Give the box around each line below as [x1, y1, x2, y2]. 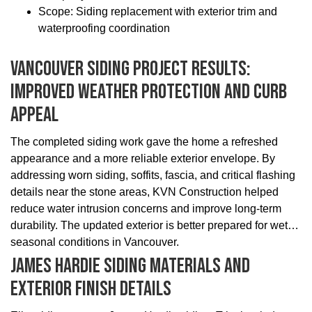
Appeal [10, 102, 58, 128]
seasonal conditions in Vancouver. [10, 236, 179, 249]
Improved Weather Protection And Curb [10, 79, 287, 105]
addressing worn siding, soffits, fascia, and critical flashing [10, 169, 295, 182]
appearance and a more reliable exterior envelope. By [10, 153, 275, 165]
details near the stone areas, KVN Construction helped [10, 186, 279, 198]
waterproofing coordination [38, 22, 170, 35]
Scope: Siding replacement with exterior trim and [38, 6, 277, 18]
